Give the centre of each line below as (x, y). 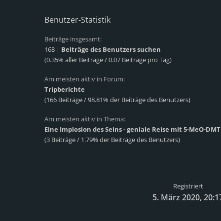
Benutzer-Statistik (77, 20)
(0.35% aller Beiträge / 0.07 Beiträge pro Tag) (108, 60)
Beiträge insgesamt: (73, 39)
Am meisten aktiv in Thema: (85, 119)
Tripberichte (65, 89)
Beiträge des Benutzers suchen (111, 49)
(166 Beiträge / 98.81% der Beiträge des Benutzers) (117, 100)
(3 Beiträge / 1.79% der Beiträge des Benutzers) (112, 140)
